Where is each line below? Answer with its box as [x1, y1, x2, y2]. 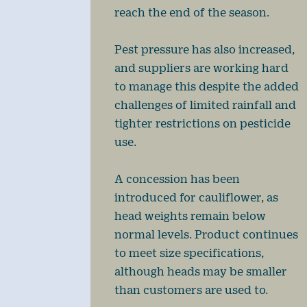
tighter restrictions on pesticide [114, 116, 291, 130]
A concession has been [114, 172, 240, 186]
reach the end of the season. [114, 5, 269, 19]
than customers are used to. [114, 283, 268, 297]
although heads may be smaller [114, 265, 287, 278]
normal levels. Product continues [114, 228, 298, 241]
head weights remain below [114, 209, 266, 223]
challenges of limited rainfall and [114, 98, 296, 112]
